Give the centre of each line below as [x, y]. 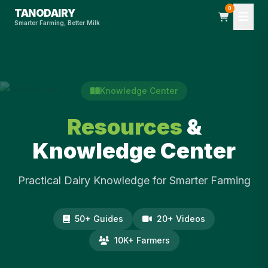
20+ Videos [181, 219]
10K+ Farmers [142, 240]
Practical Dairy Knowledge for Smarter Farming [134, 180]
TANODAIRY [45, 13]
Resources [124, 127]
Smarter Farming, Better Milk [57, 22]
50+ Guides [99, 219]
